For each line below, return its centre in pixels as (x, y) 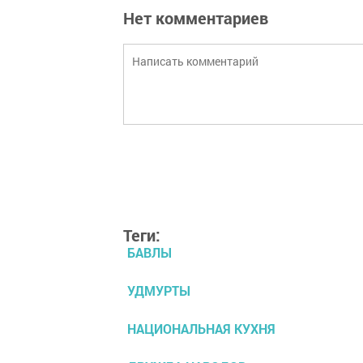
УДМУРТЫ (159, 290)
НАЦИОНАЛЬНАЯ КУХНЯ (201, 329)
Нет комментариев (196, 18)
